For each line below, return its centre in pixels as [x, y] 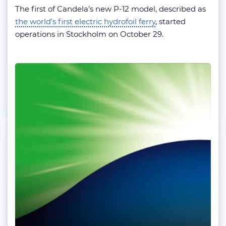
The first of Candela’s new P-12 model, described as [110, 9]
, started [171, 22]
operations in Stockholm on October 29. [89, 34]
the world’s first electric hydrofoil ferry [85, 22]
